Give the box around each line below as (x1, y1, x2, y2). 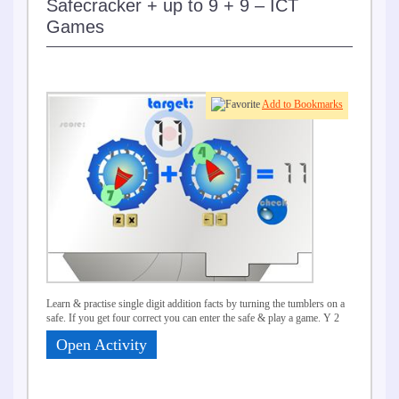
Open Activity (56, 336, 147, 354)
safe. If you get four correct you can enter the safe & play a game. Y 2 (46, 312, 339, 325)
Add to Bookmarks (262, 98, 343, 111)
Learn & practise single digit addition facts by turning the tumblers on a (46, 297, 345, 311)
